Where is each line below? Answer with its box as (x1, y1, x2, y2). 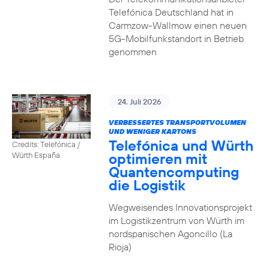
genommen (108, 46, 157, 58)
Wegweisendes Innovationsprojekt (108, 201, 252, 213)
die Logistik (108, 176, 186, 194)
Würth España (12, 150, 60, 160)
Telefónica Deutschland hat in (108, 6, 234, 18)
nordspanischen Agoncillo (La (108, 228, 232, 240)
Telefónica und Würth (108, 136, 253, 154)
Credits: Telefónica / (12, 139, 80, 149)
